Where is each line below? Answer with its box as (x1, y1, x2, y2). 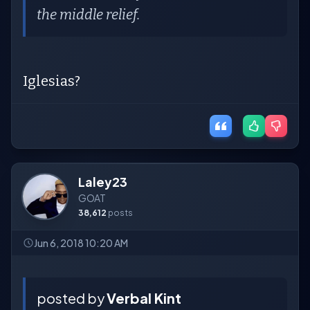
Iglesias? (23, 73, 80, 89)
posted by (37, 289, 107, 307)
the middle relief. (37, 6, 140, 23)
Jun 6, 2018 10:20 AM (34, 237, 128, 249)
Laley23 (78, 174, 127, 190)
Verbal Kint (107, 289, 181, 307)
